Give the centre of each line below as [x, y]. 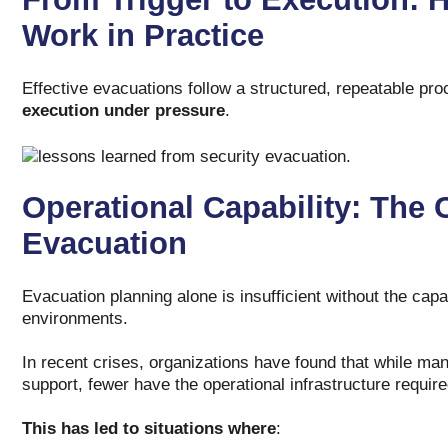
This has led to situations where [148, 428]
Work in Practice [142, 35]
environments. [77, 318]
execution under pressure [123, 110]
